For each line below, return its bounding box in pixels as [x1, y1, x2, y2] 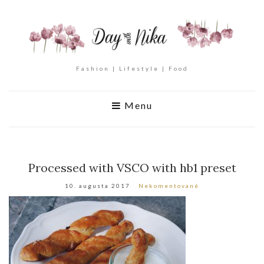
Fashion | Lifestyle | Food [75, 65, 189, 72]
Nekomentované [138, 182, 199, 190]
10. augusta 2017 [65, 182, 130, 190]
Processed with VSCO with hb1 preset [28, 160, 236, 176]
